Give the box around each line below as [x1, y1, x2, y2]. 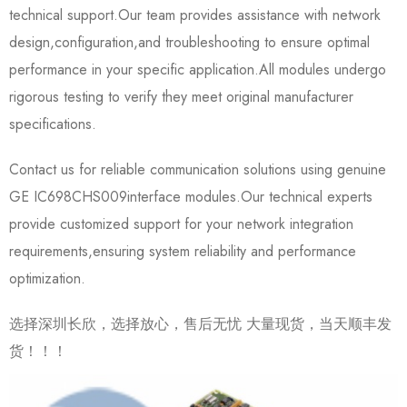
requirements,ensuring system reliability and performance [9, 240, 356, 262]
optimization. [9, 267, 85, 289]
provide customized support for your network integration [9, 213, 353, 234]
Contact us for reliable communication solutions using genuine [9, 158, 386, 180]
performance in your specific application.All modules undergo [9, 58, 386, 80]
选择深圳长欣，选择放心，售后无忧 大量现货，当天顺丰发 [9, 313, 392, 334]
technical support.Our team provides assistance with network [9, 4, 381, 25]
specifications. [9, 113, 96, 134]
